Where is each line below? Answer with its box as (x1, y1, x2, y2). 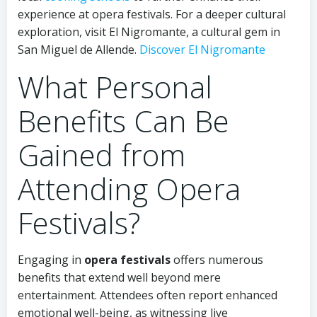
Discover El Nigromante (139, 42, 265, 57)
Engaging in (18, 252, 84, 267)
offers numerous (171, 252, 263, 267)
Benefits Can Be (18, 100, 229, 141)
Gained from (18, 134, 185, 175)
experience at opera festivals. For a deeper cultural (18, 6, 286, 22)
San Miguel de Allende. (18, 42, 139, 57)
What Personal (18, 67, 212, 107)
